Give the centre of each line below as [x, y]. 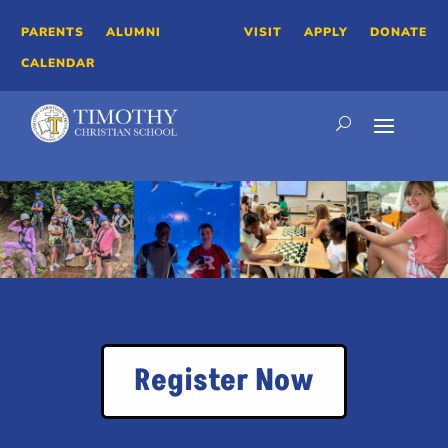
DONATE [398, 32]
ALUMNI [134, 32]
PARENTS [53, 32]
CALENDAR [58, 62]
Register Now [224, 381]
